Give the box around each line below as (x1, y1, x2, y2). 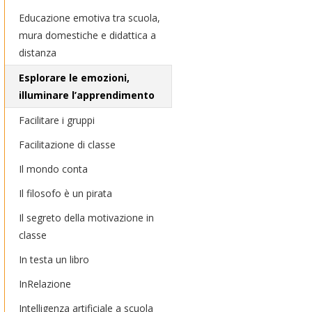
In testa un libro (19, 253, 89, 266)
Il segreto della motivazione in (19, 211, 154, 224)
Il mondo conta (19, 162, 88, 175)
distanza (19, 46, 56, 59)
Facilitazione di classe (19, 138, 116, 151)
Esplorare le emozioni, (19, 71, 130, 84)
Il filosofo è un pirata (19, 187, 112, 200)
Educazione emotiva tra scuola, (19, 11, 160, 24)
